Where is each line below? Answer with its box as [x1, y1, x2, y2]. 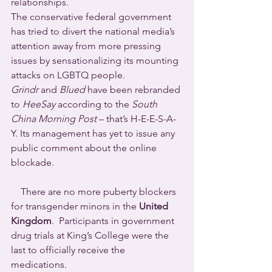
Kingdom [11, 215, 52, 226]
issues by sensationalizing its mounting [11, 55, 181, 66]
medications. [11, 259, 69, 270]
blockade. [11, 157, 54, 168]
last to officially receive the [11, 244, 127, 256]
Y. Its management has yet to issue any [11, 127, 177, 139]
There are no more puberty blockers [11, 186, 178, 197]
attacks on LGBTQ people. [11, 69, 125, 81]
